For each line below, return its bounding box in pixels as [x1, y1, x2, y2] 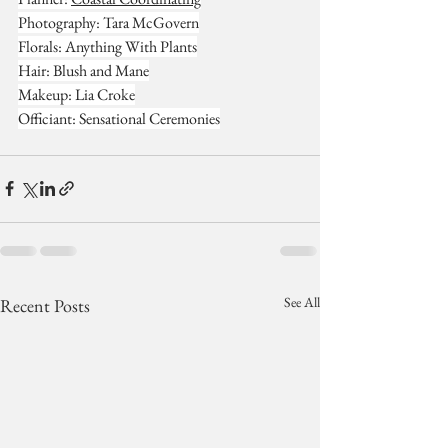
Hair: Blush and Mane [18, 59, 149, 81]
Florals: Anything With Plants [18, 35, 197, 57]
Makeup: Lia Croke [18, 83, 135, 105]
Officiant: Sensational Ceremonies [18, 107, 220, 129]
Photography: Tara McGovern [18, 11, 199, 33]
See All [284, 292, 320, 311]
